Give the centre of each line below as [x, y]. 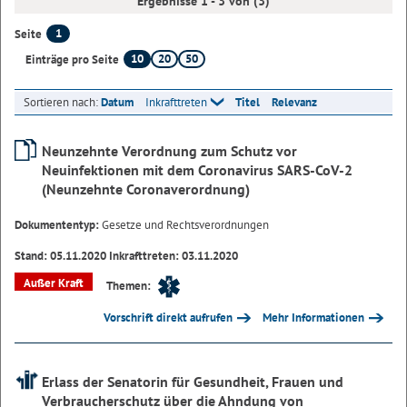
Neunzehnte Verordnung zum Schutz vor [169, 151]
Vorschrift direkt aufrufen [168, 318]
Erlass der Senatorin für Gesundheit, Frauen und [193, 382]
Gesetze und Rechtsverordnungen [185, 225]
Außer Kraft [54, 283]
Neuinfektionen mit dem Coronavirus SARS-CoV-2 [197, 170]
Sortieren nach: [61, 103]
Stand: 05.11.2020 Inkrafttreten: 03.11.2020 [126, 256]
